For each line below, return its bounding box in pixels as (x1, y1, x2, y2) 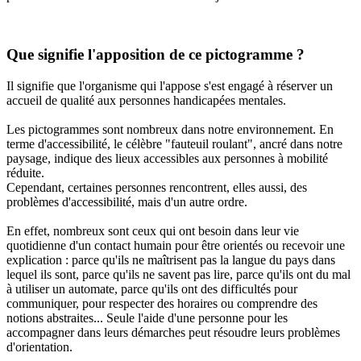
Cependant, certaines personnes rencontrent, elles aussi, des (6, 180, 307, 194)
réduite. (6, 165, 44, 180)
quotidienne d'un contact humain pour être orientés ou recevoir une (6, 238, 345, 252)
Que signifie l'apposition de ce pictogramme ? (6, 46, 305, 64)
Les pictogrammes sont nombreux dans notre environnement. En (6, 122, 334, 136)
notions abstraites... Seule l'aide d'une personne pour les (6, 310, 288, 325)
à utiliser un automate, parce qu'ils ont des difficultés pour (6, 281, 297, 296)
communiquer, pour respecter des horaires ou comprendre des (6, 296, 317, 310)
